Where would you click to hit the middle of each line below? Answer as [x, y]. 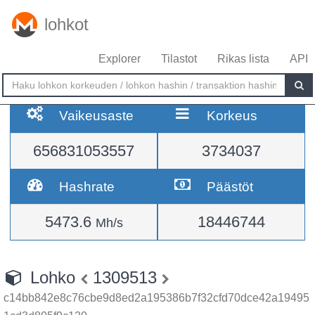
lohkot [66, 24]
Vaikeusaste [97, 115]
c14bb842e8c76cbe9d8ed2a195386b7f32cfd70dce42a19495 [156, 298]
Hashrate [87, 186]
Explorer [120, 59]
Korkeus [232, 115]
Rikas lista [243, 59]
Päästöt [230, 186]
